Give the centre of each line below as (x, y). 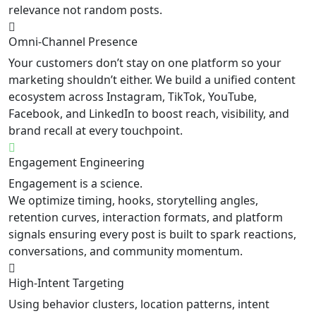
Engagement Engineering (77, 162)
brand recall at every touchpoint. (96, 130)
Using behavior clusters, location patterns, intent (139, 304)
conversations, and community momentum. (126, 251)
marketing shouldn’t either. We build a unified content (152, 79)
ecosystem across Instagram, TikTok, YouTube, (133, 96)
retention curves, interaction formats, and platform (146, 217)
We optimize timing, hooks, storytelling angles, (133, 200)
